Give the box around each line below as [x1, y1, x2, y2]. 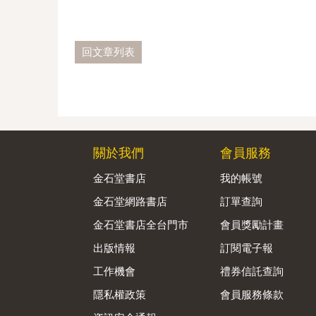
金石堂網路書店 [93, 195, 167, 207]
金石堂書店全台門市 [93, 218, 188, 231]
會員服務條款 [220, 288, 284, 300]
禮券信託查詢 [220, 265, 284, 277]
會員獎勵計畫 [220, 218, 284, 231]
